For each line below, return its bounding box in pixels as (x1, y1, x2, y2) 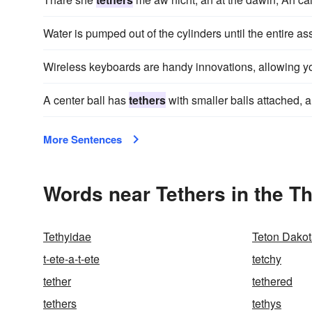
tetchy (252, 251, 281, 267)
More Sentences (43, 132, 122, 147)
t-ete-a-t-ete (43, 251, 100, 267)
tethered (252, 273, 292, 289)
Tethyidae (43, 228, 91, 244)
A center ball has (43, 92, 129, 108)
